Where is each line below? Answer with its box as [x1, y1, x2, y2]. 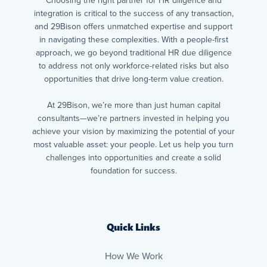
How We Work [104, 250, 163, 262]
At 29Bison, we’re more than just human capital [46, 100, 221, 110]
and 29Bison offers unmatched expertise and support [35, 21, 232, 32]
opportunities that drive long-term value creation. [44, 73, 223, 84]
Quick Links [107, 221, 160, 233]
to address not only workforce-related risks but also [38, 60, 229, 71]
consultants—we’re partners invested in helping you [38, 113, 229, 123]
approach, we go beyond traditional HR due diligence [35, 47, 232, 58]
